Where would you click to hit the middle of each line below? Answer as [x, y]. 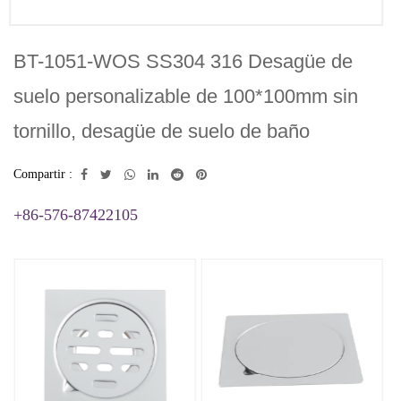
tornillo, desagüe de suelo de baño [162, 131]
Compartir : [43, 174]
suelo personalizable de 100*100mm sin [186, 96]
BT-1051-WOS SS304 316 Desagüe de [183, 61]
